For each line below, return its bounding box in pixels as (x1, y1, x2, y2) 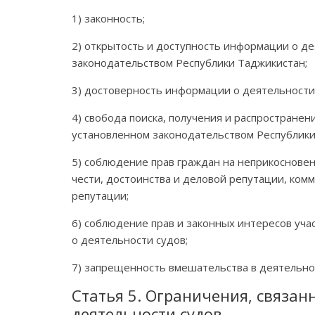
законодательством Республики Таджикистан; (72, 55, 307, 70)
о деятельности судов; (72, 232, 188, 247)
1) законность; (72, 11, 145, 25)
